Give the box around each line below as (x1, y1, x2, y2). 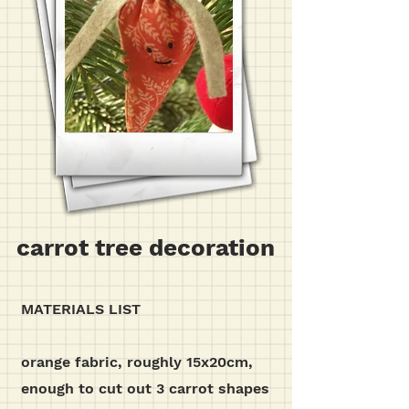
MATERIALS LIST (21, 300, 141, 318)
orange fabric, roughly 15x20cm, (21, 353, 253, 371)
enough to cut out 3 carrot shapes (21, 380, 269, 397)
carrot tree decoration (16, 234, 275, 261)
